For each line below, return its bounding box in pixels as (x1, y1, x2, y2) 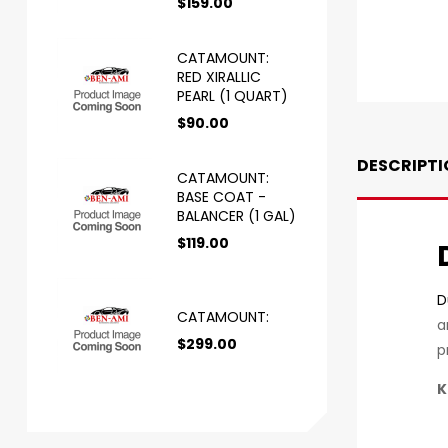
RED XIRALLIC (177, 67, 261, 88)
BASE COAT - (177, 187, 266, 208)
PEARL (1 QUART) (177, 86, 288, 107)
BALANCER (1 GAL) (177, 206, 296, 227)
